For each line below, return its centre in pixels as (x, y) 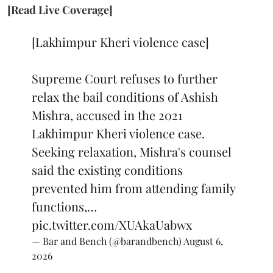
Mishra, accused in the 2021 (107, 115)
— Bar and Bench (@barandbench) (108, 241)
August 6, (203, 241)
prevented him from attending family (133, 188)
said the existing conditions (107, 169)
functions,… (64, 206)
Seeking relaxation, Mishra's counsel (132, 151)
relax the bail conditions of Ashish (125, 96)
